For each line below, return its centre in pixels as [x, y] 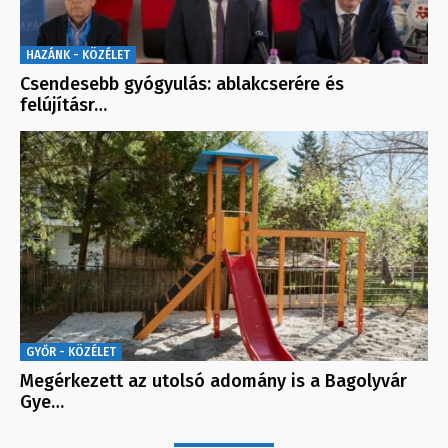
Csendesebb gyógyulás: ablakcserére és [182, 84]
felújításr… [63, 105]
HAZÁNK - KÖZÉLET [78, 55]
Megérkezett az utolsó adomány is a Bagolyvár [213, 380]
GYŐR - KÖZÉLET [71, 351]
